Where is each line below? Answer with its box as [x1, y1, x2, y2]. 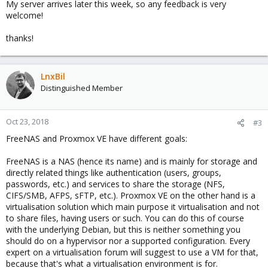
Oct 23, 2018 [6, 116, 48, 127]
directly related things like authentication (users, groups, [6, 167, 221, 178]
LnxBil [41, 71, 65, 82]
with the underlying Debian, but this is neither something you [6, 224, 240, 235]
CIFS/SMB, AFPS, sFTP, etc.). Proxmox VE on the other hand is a [6, 190, 255, 201]
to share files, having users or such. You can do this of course [6, 212, 244, 224]
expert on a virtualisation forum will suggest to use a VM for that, [6, 246, 258, 258]
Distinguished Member [41, 83, 123, 93]
